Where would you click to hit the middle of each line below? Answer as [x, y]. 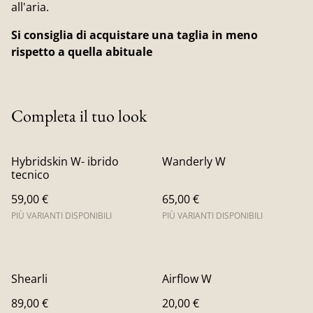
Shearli [29, 279]
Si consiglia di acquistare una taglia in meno [134, 35]
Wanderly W [194, 161]
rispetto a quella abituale [82, 52]
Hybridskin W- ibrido [65, 161]
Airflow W [187, 279]
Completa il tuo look [79, 116]
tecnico [30, 175]
